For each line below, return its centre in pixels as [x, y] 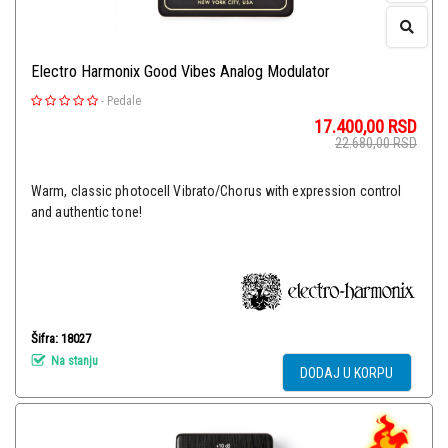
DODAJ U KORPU [347, 373]
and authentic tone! [86, 212]
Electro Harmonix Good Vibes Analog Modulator [180, 72]
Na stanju [73, 360]
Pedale [124, 101]
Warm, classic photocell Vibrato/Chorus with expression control [216, 191]
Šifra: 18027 [61, 339]
